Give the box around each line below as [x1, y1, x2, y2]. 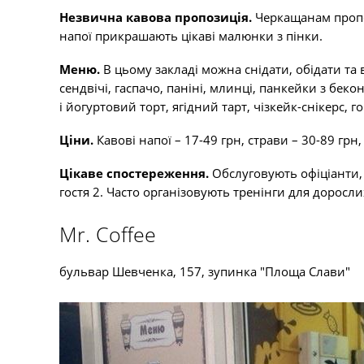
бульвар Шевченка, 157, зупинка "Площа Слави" [59, 263, 350, 279]
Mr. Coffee [59, 220, 156, 248]
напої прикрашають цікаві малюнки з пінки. [59, 28, 323, 44]
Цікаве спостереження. [59, 165, 212, 181]
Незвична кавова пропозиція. [59, 9, 255, 25]
